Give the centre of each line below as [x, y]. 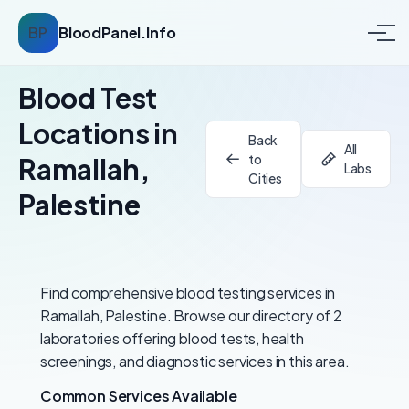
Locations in [98, 133]
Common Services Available [139, 396]
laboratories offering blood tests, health [172, 338]
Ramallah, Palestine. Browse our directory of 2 [191, 315]
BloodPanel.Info [117, 32]
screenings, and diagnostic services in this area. [195, 361]
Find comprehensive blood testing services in [188, 293]
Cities [265, 178]
